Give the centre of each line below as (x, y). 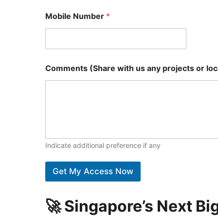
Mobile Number (76, 16)
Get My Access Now (93, 172)
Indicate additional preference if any (103, 145)
